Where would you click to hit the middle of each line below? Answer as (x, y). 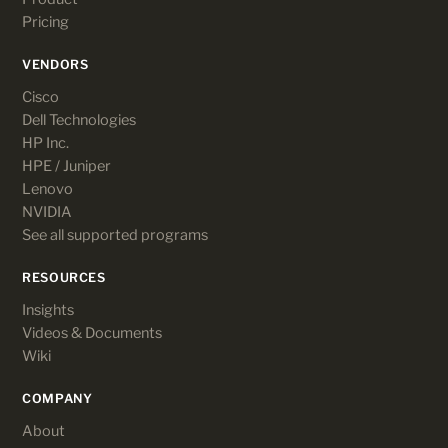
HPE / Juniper (66, 165)
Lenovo (47, 188)
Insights (48, 309)
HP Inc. (45, 142)
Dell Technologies (79, 119)
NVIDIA (47, 211)
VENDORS (55, 64)
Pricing (45, 21)
